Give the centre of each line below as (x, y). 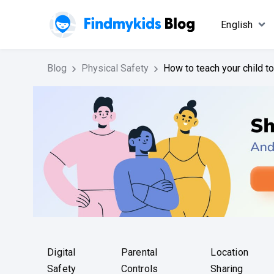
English (237, 24)
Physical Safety (115, 68)
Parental (139, 253)
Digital (61, 253)
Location (230, 253)
